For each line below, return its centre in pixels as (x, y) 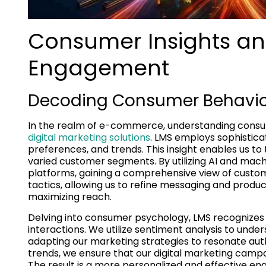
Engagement (99, 68)
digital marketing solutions (89, 137)
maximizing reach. (70, 197)
